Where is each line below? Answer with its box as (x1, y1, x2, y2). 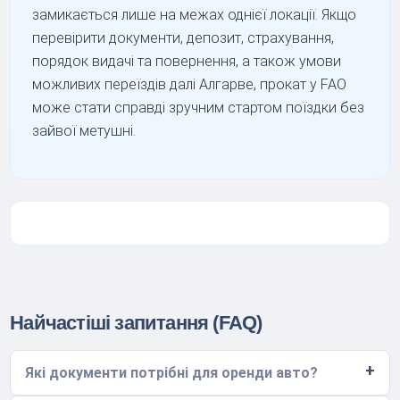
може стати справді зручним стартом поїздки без (32, 98, 365, 116)
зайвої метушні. (32, 121, 137, 139)
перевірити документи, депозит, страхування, (32, 29, 335, 46)
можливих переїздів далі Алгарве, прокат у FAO (32, 75, 347, 93)
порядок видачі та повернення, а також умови (32, 52, 342, 70)
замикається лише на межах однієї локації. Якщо (32, 5, 357, 23)
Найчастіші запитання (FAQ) (10, 311, 262, 334)
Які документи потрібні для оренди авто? (25, 363, 319, 381)
